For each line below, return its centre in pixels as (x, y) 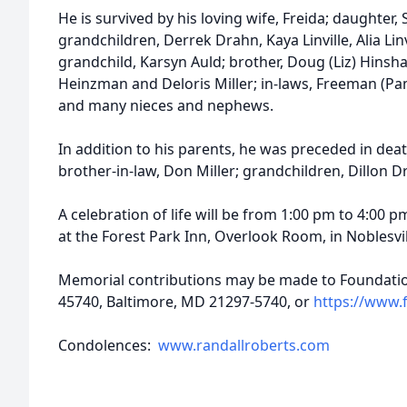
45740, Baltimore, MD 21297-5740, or (186, 302)
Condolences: (108, 345)
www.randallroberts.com (244, 345)
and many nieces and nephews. (166, 105)
